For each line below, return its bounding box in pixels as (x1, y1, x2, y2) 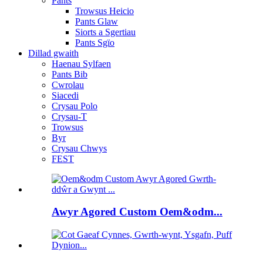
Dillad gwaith (28, 48, 79, 58)
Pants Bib (52, 69, 87, 79)
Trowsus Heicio (75, 5, 134, 16)
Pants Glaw (75, 16, 118, 26)
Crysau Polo (52, 100, 97, 111)
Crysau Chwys (52, 143, 107, 153)
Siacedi (52, 90, 79, 100)
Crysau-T (52, 111, 87, 122)
